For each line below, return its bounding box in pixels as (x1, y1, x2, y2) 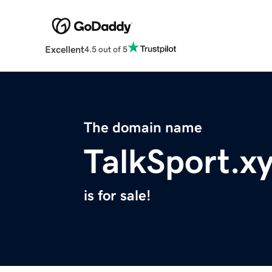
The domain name (84, 120, 202, 135)
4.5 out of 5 (84, 44, 127, 53)
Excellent (44, 44, 84, 55)
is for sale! (84, 188, 151, 203)
